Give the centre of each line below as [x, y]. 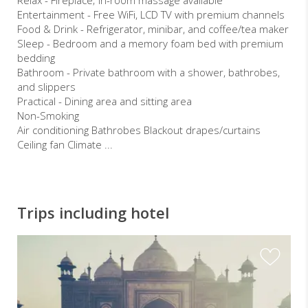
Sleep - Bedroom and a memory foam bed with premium [150, 43]
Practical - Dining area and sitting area [104, 101]
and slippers [46, 86]
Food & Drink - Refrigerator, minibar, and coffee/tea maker [153, 29]
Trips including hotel [93, 212]
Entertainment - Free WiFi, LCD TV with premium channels [151, 14]
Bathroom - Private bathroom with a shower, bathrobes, [148, 72]
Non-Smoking [48, 115]
